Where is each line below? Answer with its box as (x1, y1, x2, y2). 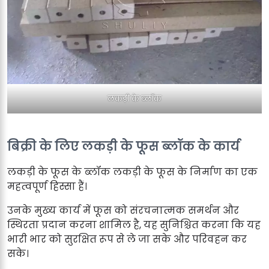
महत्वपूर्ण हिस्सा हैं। (7, 179, 87, 193)
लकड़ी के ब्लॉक (107, 92, 162, 104)
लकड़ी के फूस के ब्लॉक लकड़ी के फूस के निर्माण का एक (7, 165, 258, 179)
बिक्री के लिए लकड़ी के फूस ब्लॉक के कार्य (7, 138, 240, 155)
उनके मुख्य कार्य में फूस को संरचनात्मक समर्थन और (7, 203, 239, 217)
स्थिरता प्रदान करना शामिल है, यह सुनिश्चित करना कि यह (7, 217, 261, 232)
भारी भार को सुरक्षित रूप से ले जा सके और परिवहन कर (7, 232, 247, 246)
